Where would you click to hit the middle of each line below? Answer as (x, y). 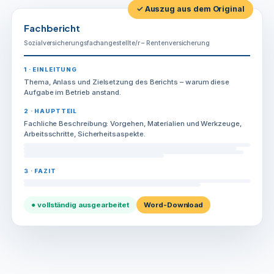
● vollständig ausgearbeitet (80, 205)
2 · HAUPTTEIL (51, 111)
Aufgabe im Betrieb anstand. (73, 92)
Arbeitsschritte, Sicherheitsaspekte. (85, 134)
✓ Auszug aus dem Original (190, 9)
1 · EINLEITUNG (50, 69)
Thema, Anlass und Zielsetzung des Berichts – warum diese (127, 82)
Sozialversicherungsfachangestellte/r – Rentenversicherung (117, 43)
